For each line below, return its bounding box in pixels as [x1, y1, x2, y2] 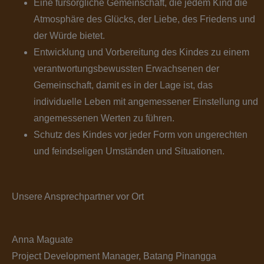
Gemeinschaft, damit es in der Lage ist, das [33, 80, 213, 91]
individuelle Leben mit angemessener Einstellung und [33, 97, 258, 107]
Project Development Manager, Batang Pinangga [12, 251, 216, 262]
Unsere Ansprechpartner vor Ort [12, 192, 144, 202]
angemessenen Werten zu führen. [33, 113, 174, 124]
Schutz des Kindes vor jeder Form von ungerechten [33, 130, 247, 140]
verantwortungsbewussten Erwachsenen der [33, 64, 219, 74]
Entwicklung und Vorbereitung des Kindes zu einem [33, 47, 249, 58]
